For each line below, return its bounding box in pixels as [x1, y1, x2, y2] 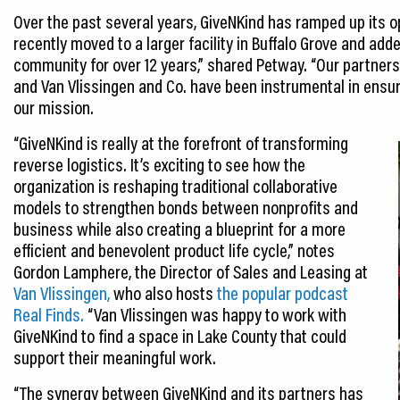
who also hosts [110, 280, 217, 304]
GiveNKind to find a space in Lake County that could [13, 323, 346, 347]
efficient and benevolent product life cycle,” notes [13, 237, 335, 262]
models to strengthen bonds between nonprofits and [13, 195, 358, 219]
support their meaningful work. [13, 345, 216, 369]
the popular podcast [217, 280, 348, 304]
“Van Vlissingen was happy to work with [84, 302, 346, 326]
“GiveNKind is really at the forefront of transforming [13, 130, 348, 154]
